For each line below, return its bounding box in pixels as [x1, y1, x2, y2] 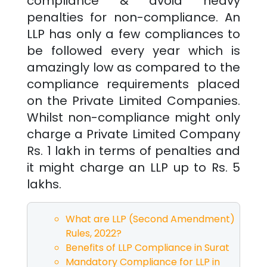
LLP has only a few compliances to [26, 25, 241, 42]
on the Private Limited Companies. [26, 92, 241, 109]
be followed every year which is [26, 42, 241, 59]
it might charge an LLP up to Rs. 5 [26, 159, 241, 176]
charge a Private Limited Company [26, 125, 241, 142]
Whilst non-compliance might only [26, 108, 241, 126]
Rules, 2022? [65, 226, 122, 240]
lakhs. [26, 175, 61, 193]
